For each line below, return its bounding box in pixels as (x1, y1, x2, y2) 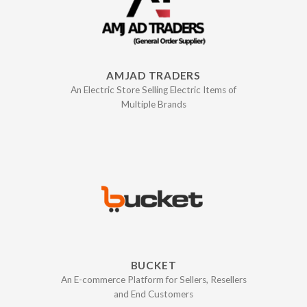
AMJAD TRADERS (106, 69, 201, 82)
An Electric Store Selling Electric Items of (71, 84, 236, 96)
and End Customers (114, 288, 193, 300)
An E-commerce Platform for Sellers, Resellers (60, 274, 247, 286)
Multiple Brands (121, 99, 186, 110)
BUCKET (130, 258, 177, 271)
